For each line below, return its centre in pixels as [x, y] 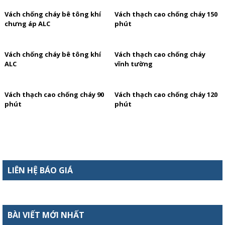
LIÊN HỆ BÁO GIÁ [40, 171]
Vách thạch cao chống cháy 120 [166, 95]
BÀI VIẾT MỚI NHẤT [46, 215]
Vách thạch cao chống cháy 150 [166, 14]
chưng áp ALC [27, 24]
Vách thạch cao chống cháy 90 [54, 95]
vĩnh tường [134, 64]
